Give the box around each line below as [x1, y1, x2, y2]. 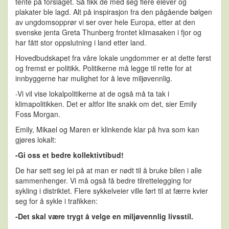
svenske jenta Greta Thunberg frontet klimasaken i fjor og [15, 27, 201, 38]
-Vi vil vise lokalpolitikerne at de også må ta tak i [15, 88, 169, 99]
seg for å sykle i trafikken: [15, 196, 98, 207]
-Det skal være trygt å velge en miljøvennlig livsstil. [15, 211, 193, 222]
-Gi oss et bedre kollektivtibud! [15, 150, 124, 161]
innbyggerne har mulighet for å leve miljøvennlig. [15, 73, 174, 84]
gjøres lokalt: [15, 134, 58, 145]
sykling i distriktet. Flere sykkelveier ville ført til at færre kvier [15, 186, 208, 196]
